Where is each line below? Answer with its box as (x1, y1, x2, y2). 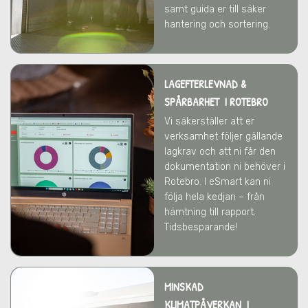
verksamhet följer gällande (164, 131, 283, 142)
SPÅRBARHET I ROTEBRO (164, 94, 268, 109)
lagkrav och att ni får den (164, 146, 276, 157)
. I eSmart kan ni (199, 176, 271, 188)
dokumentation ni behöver (164, 161, 283, 173)
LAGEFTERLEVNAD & (164, 76, 246, 91)
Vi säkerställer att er (164, 115, 254, 127)
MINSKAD (164, 279, 203, 294)
